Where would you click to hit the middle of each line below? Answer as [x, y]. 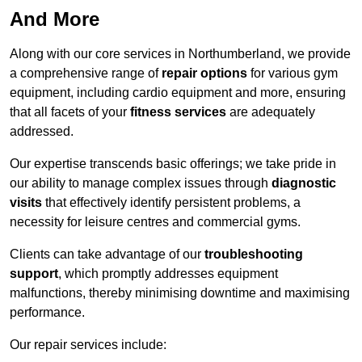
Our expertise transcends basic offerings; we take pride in [173, 164]
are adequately [271, 112]
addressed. [42, 132]
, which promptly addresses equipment [168, 274]
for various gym [293, 74]
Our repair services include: [88, 345]
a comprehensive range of [86, 74]
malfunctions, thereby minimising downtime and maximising [180, 293]
